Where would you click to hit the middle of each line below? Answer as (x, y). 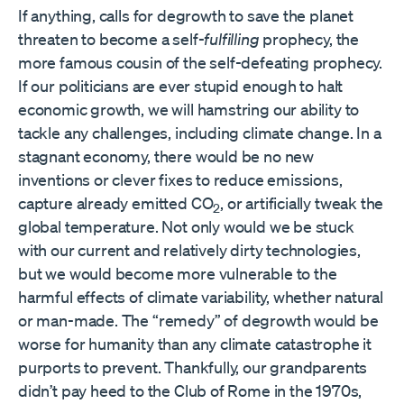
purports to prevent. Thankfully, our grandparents (193, 367)
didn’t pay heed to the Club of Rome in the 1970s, (190, 391)
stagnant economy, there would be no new (166, 156)
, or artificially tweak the (302, 203)
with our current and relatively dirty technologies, (189, 250)
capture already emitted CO (116, 203)
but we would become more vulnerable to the (178, 274)
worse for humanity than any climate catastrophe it (195, 344)
